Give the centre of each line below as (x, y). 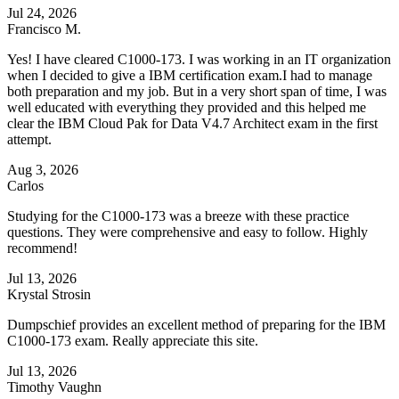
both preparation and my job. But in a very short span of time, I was (197, 92)
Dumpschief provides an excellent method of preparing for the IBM (196, 325)
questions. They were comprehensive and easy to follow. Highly (187, 232)
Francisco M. (44, 29)
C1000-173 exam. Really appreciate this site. (133, 341)
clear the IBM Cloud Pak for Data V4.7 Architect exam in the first (192, 124)
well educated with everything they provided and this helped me (187, 108)
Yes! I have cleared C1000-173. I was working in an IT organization (199, 60)
